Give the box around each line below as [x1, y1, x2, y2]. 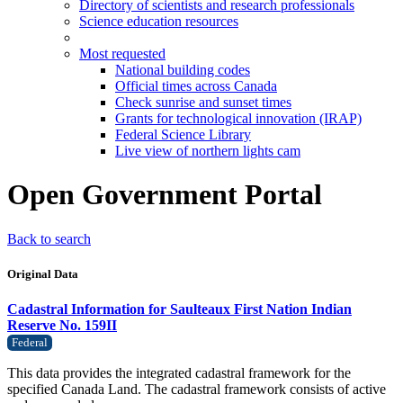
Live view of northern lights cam [115, 143, 300, 158]
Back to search [7, 230, 91, 246]
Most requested [79, 46, 166, 61]
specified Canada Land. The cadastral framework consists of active [7, 381, 386, 398]
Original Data [7, 267, 78, 282]
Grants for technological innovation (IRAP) [115, 111, 362, 126]
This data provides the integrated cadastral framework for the [7, 365, 351, 381]
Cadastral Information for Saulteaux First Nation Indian [7, 301, 352, 318]
